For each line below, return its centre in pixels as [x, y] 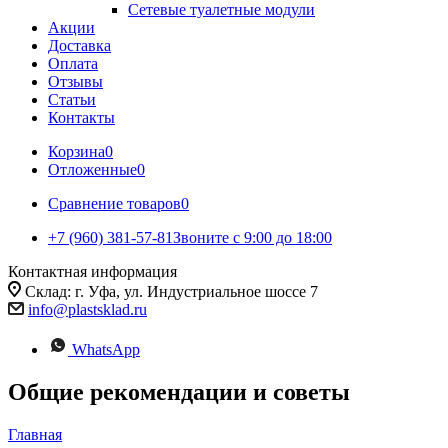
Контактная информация [92, 271]
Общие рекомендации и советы [179, 391]
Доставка [79, 45]
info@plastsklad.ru [87, 309]
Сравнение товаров [114, 203]
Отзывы [75, 81]
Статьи [72, 99]
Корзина [76, 151]
